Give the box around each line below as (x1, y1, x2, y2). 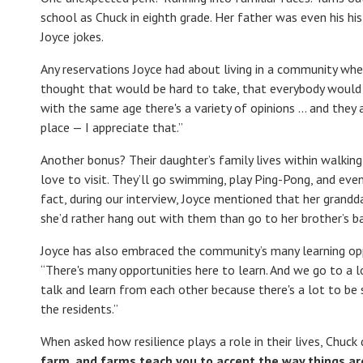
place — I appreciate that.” (41, 118, 183, 135)
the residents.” (41, 300, 118, 317)
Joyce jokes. (41, 28, 104, 45)
